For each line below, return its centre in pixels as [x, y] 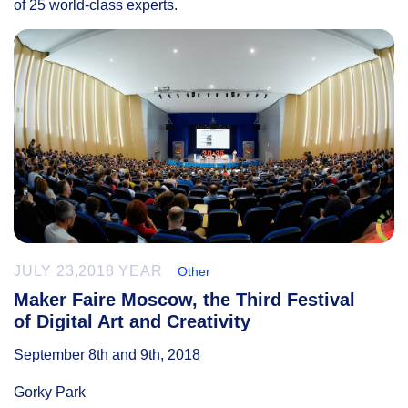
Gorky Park [50, 393]
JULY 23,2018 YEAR [88, 271]
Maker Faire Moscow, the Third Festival [184, 300]
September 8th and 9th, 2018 [107, 355]
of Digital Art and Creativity [132, 322]
